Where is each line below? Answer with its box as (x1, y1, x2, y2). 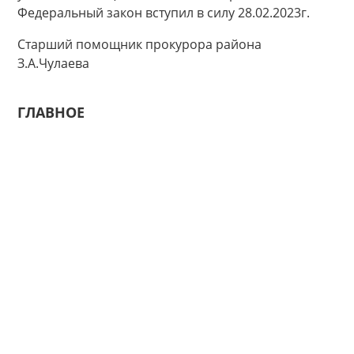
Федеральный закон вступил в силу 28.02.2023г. (17, 4, 310, 21)
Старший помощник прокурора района (17, 36, 262, 53)
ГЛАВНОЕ (17, 103, 85, 122)
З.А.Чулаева (17, 55, 89, 72)
